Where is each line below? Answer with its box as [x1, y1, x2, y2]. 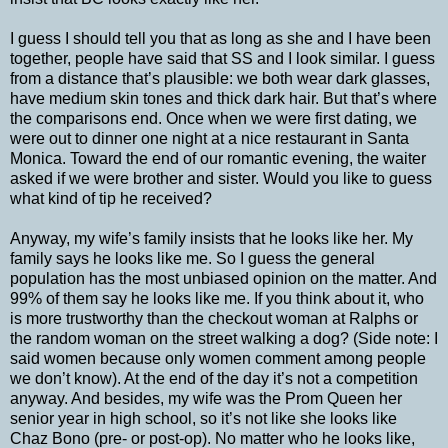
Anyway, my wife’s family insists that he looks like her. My [10, 229, 413, 247]
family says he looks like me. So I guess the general [10, 249, 375, 267]
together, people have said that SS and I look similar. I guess [10, 49, 435, 67]
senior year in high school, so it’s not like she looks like [10, 409, 397, 427]
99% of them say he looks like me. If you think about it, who [10, 289, 424, 307]
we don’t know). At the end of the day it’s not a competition [10, 369, 418, 387]
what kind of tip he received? [10, 189, 212, 207]
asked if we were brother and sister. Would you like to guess [10, 169, 432, 187]
